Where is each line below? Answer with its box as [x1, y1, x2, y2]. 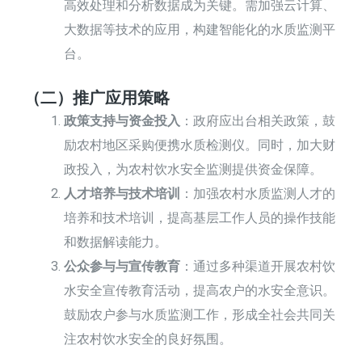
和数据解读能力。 [64, 234, 168, 250]
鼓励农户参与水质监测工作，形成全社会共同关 [64, 306, 336, 322]
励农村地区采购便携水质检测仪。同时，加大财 [64, 137, 336, 153]
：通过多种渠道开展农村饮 [180, 258, 336, 274]
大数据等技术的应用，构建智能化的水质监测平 [64, 22, 336, 38]
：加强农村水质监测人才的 [180, 185, 336, 201]
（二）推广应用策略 [24, 87, 170, 107]
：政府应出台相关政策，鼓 [180, 112, 336, 128]
